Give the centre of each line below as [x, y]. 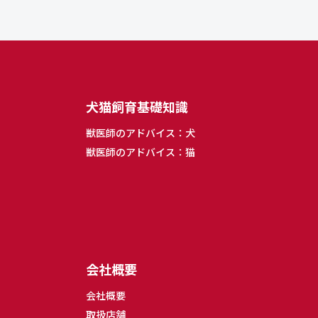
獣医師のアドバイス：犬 [141, 132]
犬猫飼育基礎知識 [137, 106]
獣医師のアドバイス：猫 [141, 152]
